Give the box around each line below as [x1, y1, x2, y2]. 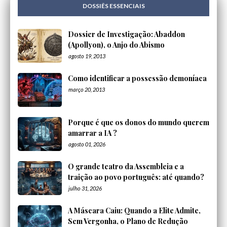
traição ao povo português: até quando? [68, 172, 204, 182]
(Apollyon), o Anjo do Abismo [68, 40, 165, 50]
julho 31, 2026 [68, 185, 102, 192]
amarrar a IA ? [68, 128, 117, 138]
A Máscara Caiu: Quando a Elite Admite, [68, 206, 201, 216]
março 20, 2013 [68, 86, 105, 93]
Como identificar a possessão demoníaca [68, 73, 207, 84]
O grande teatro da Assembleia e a [68, 162, 184, 172]
